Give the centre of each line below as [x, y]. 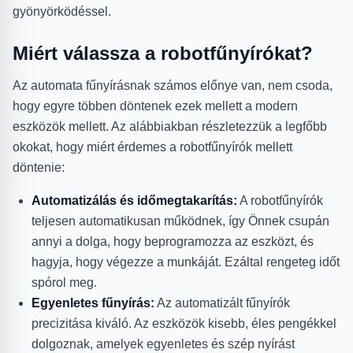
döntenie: [39, 168]
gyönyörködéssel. [62, 12]
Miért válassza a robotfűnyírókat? [163, 54]
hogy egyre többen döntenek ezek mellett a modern [155, 106]
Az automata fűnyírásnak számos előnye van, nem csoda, [173, 86]
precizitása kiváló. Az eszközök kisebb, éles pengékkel [184, 324]
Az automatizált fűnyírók [222, 303]
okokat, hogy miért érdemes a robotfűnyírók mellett [152, 147]
